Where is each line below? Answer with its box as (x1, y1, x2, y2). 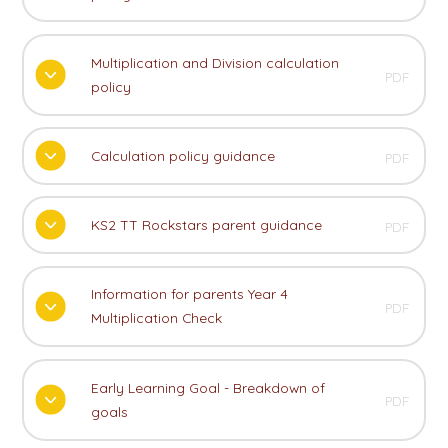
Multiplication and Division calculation (90, 53, 339, 71)
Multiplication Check (90, 309, 222, 327)
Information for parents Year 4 (90, 285, 288, 303)
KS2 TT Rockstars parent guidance (90, 216, 322, 234)
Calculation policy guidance (90, 147, 275, 165)
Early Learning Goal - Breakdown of (90, 378, 325, 396)
